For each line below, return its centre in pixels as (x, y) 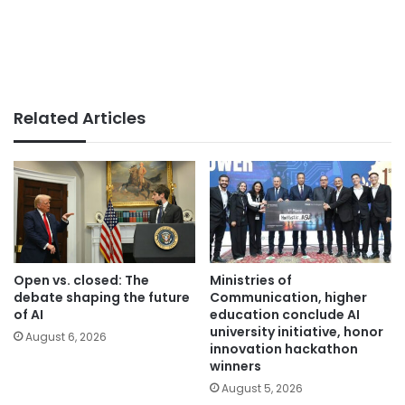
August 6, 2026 (66, 336)
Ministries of (251, 280)
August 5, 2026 (262, 388)
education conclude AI (285, 314)
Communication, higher (288, 297)
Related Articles (80, 118)
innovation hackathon (284, 348)
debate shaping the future (102, 297)
